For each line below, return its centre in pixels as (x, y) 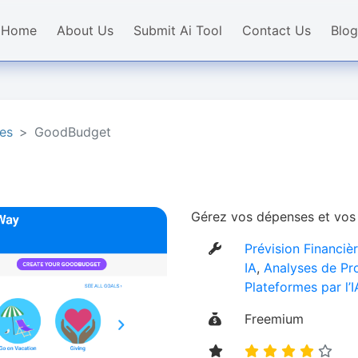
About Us (85, 30)
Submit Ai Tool (177, 30)
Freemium (274, 319)
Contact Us (276, 30)
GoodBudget (73, 132)
